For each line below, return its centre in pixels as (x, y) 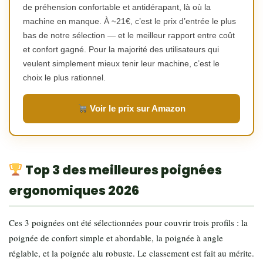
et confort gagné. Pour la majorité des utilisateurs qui (121, 50)
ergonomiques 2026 (74, 191)
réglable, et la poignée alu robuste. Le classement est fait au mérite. (131, 253)
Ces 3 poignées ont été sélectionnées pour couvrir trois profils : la (128, 223)
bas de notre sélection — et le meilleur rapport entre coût (129, 36)
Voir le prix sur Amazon (137, 109)
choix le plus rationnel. (64, 78)
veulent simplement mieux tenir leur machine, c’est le (121, 64)
